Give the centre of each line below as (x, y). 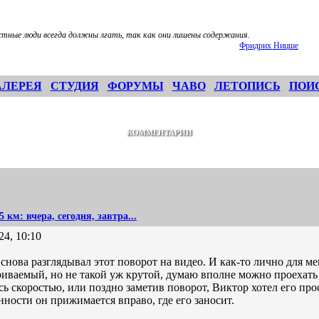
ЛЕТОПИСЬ (247, 86)
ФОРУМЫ (135, 86)
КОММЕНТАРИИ (159, 132)
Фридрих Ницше (269, 46)
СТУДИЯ (74, 86)
